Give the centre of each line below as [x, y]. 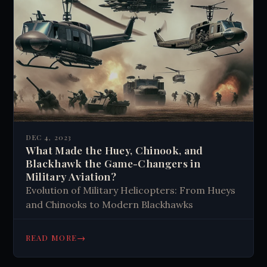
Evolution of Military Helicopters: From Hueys [130, 190]
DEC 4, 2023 [48, 138]
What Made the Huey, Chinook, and [114, 150]
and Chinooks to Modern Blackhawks [109, 205]
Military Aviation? [71, 176]
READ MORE [51, 238]
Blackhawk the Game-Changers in [113, 163]
